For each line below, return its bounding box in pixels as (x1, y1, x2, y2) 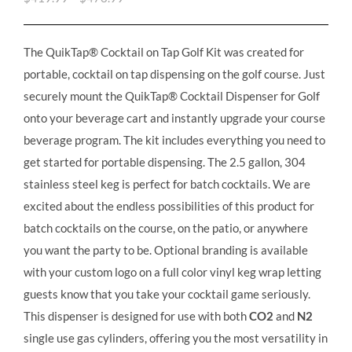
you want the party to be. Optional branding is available (24, 242, 308, 257)
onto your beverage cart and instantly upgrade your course (24, 110, 325, 125)
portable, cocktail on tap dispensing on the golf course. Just (24, 66, 325, 81)
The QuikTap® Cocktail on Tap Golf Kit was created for (24, 44, 304, 59)
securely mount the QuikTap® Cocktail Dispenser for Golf (24, 88, 320, 103)
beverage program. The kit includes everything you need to (24, 132, 325, 147)
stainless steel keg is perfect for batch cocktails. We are (24, 176, 310, 191)
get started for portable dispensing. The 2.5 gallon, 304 (24, 154, 306, 169)
